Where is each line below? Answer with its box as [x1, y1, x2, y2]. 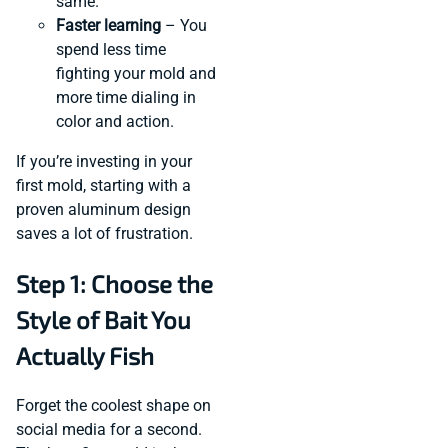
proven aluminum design [16, 199, 191, 219]
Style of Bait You [16, 304, 191, 334]
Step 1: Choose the [16, 268, 213, 298]
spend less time [56, 39, 166, 59]
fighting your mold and [56, 63, 216, 83]
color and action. [56, 111, 174, 131]
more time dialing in [56, 87, 196, 107]
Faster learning [56, 15, 161, 35]
